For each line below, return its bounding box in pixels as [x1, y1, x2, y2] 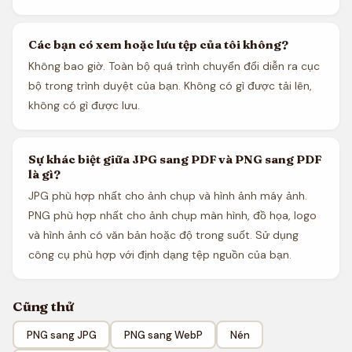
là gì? [28, 167, 60, 181]
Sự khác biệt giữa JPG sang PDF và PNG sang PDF [28, 152, 321, 167]
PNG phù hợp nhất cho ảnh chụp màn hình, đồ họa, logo [28, 208, 317, 222]
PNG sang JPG [26, 328, 97, 342]
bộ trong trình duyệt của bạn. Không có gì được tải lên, [28, 79, 312, 93]
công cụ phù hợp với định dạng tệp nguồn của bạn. [28, 247, 291, 262]
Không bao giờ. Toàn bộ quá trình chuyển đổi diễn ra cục [28, 59, 320, 73]
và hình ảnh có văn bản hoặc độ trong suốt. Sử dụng [28, 228, 299, 242]
